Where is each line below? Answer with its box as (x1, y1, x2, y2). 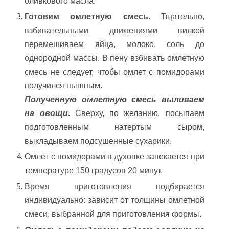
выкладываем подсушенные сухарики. (25, 136, 172, 146)
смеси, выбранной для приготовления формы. (25, 210, 202, 219)
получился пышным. (25, 81, 103, 90)
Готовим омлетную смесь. (25, 12, 150, 21)
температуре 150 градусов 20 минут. (25, 166, 163, 175)
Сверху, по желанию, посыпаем (70, 109, 204, 118)
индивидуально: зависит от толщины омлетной (25, 196, 204, 205)
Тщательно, (150, 12, 204, 21)
